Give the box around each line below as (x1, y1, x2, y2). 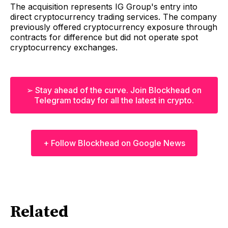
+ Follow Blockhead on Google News (43, 137, 185, 148)
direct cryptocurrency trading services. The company (10, 11, 217, 22)
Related (10, 202, 68, 223)
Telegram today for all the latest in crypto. (34, 95, 194, 105)
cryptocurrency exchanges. (10, 42, 118, 52)
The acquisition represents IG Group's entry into (10, 1, 197, 12)
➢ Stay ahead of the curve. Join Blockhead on (26, 84, 202, 95)
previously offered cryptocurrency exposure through (10, 21, 217, 32)
